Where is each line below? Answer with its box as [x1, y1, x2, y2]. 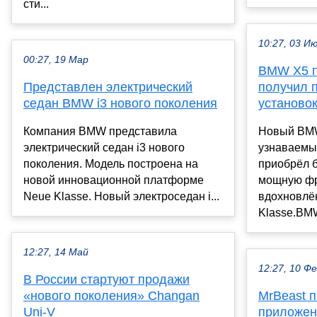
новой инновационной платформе [23, 174, 204, 187]
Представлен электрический [23, 80, 192, 95]
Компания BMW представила [23, 125, 177, 138]
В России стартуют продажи [23, 272, 190, 287]
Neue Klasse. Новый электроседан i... [23, 190, 219, 203]
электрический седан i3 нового [23, 142, 185, 154]
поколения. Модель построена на [23, 158, 198, 171]
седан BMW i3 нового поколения [23, 96, 217, 111]
